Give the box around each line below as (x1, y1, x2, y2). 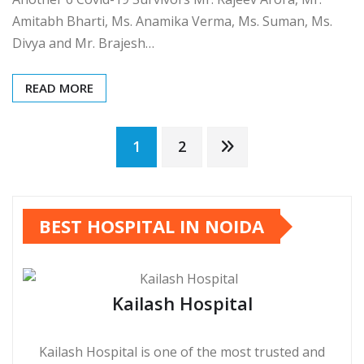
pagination (11, 175, 181, 221)
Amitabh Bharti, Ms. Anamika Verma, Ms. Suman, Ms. (12, 11, 332, 30)
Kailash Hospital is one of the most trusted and (39, 343, 325, 362)
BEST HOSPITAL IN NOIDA (39, 214, 264, 239)
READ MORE (25, 79, 93, 96)
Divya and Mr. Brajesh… (12, 33, 154, 52)
